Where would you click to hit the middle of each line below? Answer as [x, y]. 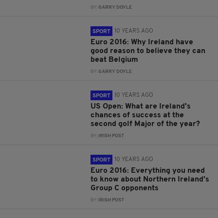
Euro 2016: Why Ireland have [142, 42]
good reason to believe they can [148, 51]
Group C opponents [125, 188]
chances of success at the [137, 115]
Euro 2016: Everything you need [148, 171]
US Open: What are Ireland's [141, 107]
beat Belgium [115, 60]
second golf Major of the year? [145, 124]
